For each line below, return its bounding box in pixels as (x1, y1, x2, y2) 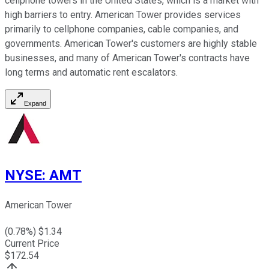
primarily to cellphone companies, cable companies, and (5, 23, 238, 35)
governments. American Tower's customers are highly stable (5, 38, 257, 50)
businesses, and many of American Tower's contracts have (5, 52, 250, 64)
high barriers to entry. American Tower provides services (5, 9, 241, 21)
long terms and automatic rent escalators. (5, 67, 180, 79)
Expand (24, 100, 46, 107)
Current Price (5, 238, 59, 250)
